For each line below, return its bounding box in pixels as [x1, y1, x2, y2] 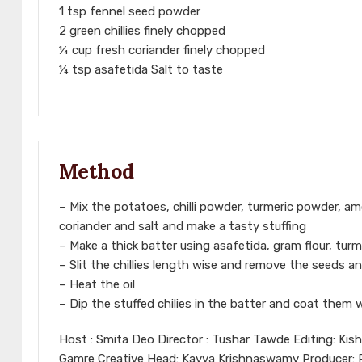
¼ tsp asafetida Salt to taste [59, 62, 223, 78]
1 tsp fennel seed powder [59, 4, 200, 19]
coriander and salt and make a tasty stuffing [59, 219, 306, 234]
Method [59, 158, 134, 185]
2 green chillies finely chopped [59, 23, 225, 39]
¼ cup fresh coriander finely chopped [59, 43, 265, 58]
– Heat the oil [59, 277, 135, 293]
